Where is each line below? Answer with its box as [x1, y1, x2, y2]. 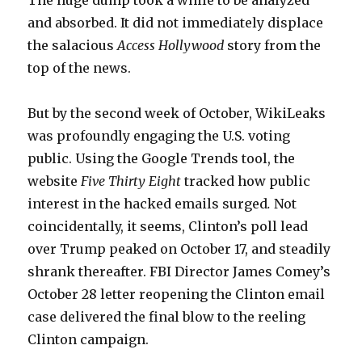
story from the [224, 37, 322, 54]
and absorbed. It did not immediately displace [27, 15, 324, 32]
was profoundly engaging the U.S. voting [27, 128, 291, 145]
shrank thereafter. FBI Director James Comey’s [27, 263, 331, 280]
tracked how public [184, 173, 311, 190]
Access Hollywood [117, 37, 225, 54]
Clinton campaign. [27, 331, 149, 348]
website [27, 173, 82, 190]
